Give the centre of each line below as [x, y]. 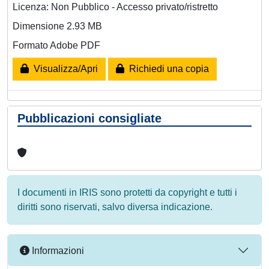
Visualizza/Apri [63, 69]
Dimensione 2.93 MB [57, 26]
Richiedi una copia [167, 69]
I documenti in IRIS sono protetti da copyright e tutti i [127, 192]
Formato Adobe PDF [56, 46]
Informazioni [57, 250]
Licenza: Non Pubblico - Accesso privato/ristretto [115, 7]
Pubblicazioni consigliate [89, 118]
